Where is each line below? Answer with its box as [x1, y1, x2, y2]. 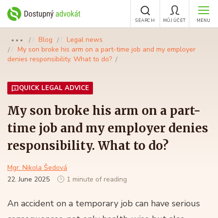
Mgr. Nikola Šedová [7, 163, 67, 172]
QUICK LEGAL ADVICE [19, 84, 89, 92]
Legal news [67, 35, 103, 44]
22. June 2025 [7, 175, 52, 184]
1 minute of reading [67, 175, 127, 184]
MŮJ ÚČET [163, 18, 185, 23]
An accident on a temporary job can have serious [7, 198, 200, 209]
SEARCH [135, 18, 155, 23]
